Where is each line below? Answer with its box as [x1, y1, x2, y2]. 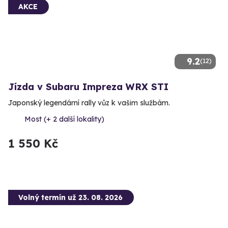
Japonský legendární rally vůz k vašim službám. [8, 98, 170, 107]
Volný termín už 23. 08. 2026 [18, 192, 123, 202]
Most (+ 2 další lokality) [24, 114, 104, 124]
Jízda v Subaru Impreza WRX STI [8, 80, 168, 93]
